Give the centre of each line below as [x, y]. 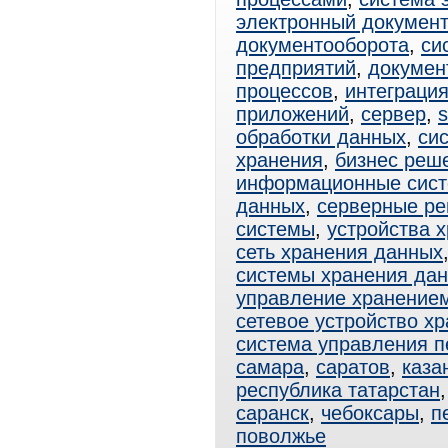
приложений [292, 114]
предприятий [296, 68]
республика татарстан [338, 390]
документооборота [322, 45]
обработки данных [321, 137]
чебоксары [370, 413]
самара [270, 367]
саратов [353, 367]
